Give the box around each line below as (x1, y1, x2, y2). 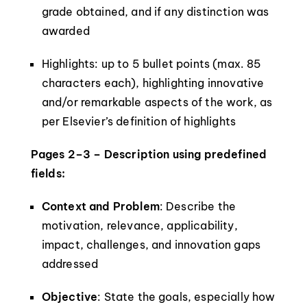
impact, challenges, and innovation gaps (41, 238, 261, 251)
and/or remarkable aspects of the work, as (41, 95, 273, 109)
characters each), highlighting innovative (41, 76, 265, 90)
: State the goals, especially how (97, 290, 275, 304)
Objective (41, 290, 98, 304)
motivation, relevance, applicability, (41, 219, 238, 232)
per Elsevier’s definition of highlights (41, 114, 236, 128)
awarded (41, 24, 90, 38)
